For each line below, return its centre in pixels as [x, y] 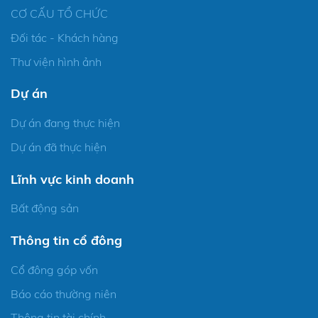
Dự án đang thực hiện [65, 123]
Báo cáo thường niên [64, 294]
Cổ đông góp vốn [54, 269]
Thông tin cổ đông [66, 241]
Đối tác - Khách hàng [65, 37]
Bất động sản [45, 208]
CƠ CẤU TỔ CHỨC [59, 14]
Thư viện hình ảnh [56, 61]
